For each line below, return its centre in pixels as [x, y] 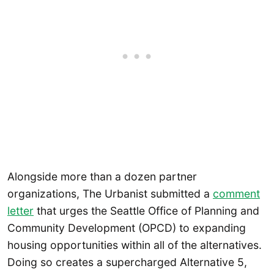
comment [236, 194]
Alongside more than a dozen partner [102, 177]
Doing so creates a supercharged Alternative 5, [127, 262]
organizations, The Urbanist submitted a [110, 194]
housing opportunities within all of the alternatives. [135, 245]
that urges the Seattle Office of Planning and [146, 211]
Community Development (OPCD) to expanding [127, 228]
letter [20, 211]
